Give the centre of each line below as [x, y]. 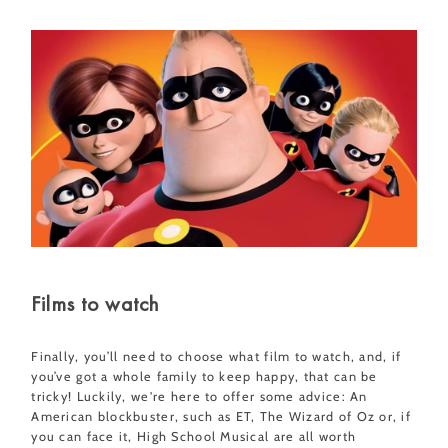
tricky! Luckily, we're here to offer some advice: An [199, 396]
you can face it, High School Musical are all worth [194, 436]
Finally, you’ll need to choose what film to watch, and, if [216, 356]
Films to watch [95, 303]
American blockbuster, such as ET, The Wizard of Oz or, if [221, 416]
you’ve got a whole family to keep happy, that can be [204, 376]
